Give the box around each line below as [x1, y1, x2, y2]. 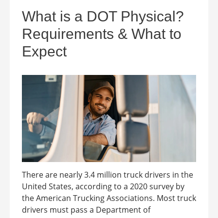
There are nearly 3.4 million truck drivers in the [22, 169, 193, 181]
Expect [22, 43, 67, 60]
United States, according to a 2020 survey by [22, 181, 184, 192]
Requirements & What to [22, 26, 182, 42]
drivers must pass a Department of [22, 204, 150, 216]
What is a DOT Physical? [22, 8, 184, 25]
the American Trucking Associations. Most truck [22, 193, 196, 204]
